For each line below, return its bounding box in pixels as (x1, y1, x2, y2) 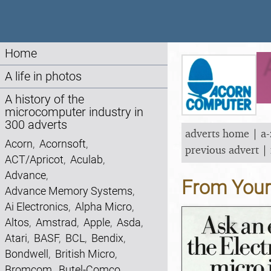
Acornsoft (39, 137, 86, 150)
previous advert (185, 142, 259, 156)
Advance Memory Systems (5, 184, 132, 197)
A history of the (5, 93, 84, 106)
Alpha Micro (75, 200, 132, 213)
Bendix (91, 232, 123, 244)
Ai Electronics (5, 200, 68, 213)
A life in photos (5, 70, 82, 83)
